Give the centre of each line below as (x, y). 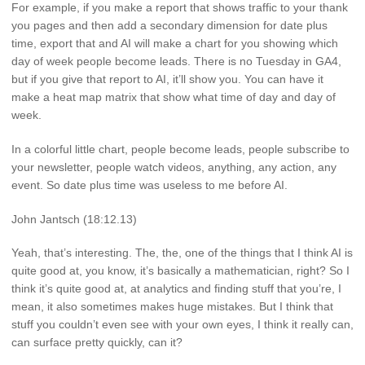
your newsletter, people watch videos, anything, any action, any (174, 167)
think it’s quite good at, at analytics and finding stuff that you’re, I (176, 289)
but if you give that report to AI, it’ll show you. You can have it (167, 79)
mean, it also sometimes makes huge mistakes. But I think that (172, 307)
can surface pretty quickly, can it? (97, 343)
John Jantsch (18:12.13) (74, 219)
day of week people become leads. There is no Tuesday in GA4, (176, 61)
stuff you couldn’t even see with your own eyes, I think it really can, (182, 325)
